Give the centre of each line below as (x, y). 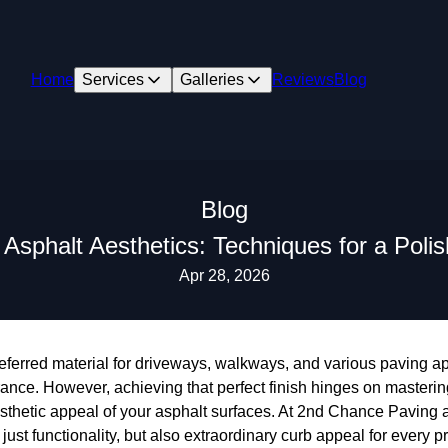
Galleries (211, 79)
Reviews (302, 79)
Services (112, 79)
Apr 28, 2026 (224, 275)
